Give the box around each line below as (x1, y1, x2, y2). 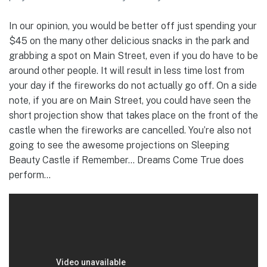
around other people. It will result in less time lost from (9, 65, 244, 77)
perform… (9, 169, 51, 181)
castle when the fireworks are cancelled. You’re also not (9, 125, 252, 136)
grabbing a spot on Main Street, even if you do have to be (9, 50, 258, 62)
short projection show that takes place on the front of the (9, 110, 258, 122)
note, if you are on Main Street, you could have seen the (9, 95, 251, 107)
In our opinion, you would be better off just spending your (9, 20, 257, 32)
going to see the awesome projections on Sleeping (9, 139, 229, 151)
